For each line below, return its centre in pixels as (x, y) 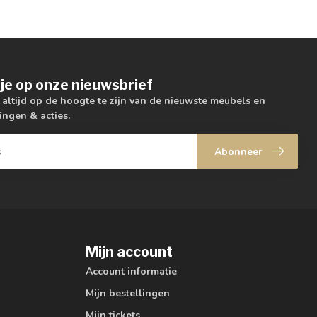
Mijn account (129, 252)
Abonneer (238, 151)
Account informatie (131, 271)
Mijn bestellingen (128, 293)
